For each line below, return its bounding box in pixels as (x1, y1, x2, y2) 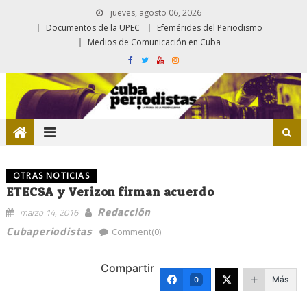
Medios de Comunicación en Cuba (88, 36, 221, 48)
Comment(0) (111, 225, 161, 238)
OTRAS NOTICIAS (12, 169, 90, 182)
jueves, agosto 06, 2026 (108, 7, 201, 19)
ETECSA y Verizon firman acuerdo (5, 184, 214, 199)
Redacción (97, 203, 151, 220)
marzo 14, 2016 (19, 205, 78, 219)
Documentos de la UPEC (46, 22, 140, 34)
